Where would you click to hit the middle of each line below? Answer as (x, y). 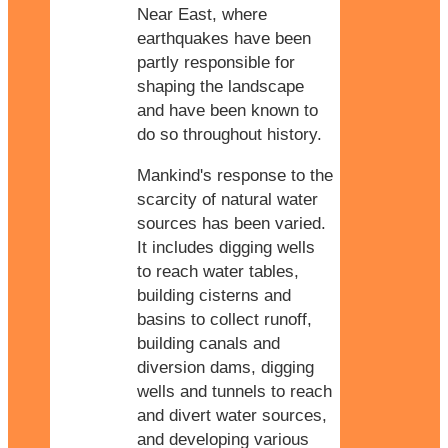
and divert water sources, (232, 415)
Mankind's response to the (235, 175)
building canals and (208, 343)
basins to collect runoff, (224, 319)
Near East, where (202, 14)
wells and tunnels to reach (234, 391)
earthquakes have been (224, 38)
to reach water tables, (218, 271)
